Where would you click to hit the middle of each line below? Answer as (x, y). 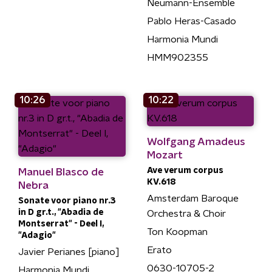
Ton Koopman (177, 232)
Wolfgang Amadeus (196, 141)
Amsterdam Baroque (192, 198)
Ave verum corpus (185, 170)
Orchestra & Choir (186, 213)
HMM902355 (177, 57)
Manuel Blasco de (61, 172)
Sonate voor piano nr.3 (67, 201)
